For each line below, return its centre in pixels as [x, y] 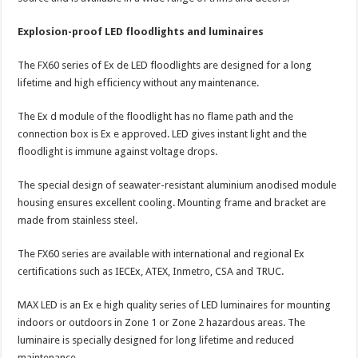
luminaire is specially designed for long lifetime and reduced [156, 340]
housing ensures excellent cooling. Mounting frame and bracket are [172, 202]
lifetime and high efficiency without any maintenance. [139, 82]
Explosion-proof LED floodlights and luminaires [141, 31]
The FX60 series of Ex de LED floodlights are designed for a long [165, 65]
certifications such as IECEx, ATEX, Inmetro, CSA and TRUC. [151, 271]
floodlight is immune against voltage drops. [118, 151]
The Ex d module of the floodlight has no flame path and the [156, 116]
